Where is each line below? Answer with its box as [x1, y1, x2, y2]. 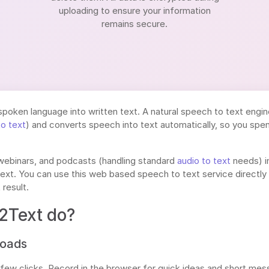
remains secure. [101, 17, 168, 29]
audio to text [177, 154, 231, 166]
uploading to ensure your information [58, 4, 211, 16]
